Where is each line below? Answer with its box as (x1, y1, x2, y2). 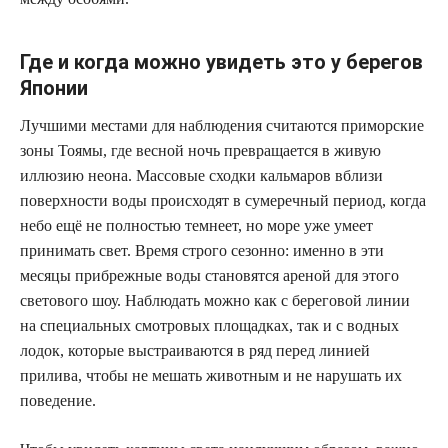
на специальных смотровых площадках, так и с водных (20, 316, 399, 334)
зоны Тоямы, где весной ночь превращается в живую (20, 141, 381, 159)
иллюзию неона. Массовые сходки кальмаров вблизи (20, 166, 383, 184)
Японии (20, 75, 88, 100)
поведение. (20, 391, 96, 409)
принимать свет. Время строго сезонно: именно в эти (20, 241, 384, 259)
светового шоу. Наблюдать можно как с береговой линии (20, 291, 410, 309)
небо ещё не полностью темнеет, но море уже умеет (20, 216, 373, 234)
